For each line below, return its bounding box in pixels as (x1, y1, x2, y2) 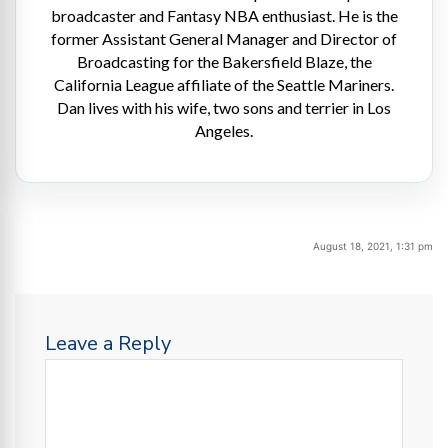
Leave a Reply (45, 329, 171, 357)
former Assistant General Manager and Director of (51, 28, 397, 48)
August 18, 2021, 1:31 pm (313, 239, 433, 252)
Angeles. (195, 120, 253, 140)
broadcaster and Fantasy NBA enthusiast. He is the (50, 5, 398, 25)
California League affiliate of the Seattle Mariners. (54, 74, 394, 94)
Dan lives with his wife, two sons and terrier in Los (57, 97, 391, 117)
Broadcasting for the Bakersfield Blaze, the (76, 51, 372, 71)
